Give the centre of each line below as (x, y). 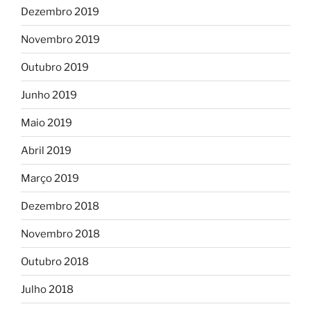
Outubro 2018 (55, 261)
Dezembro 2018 (60, 206)
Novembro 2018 (60, 234)
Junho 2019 (49, 95)
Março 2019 (50, 178)
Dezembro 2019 (60, 11)
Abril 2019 (46, 150)
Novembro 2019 (60, 39)
